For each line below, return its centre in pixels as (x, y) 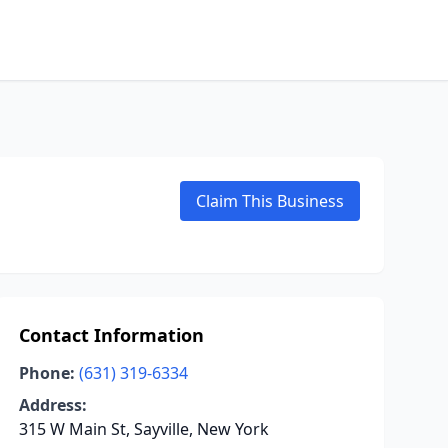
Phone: (46, 373)
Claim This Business (270, 201)
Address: (52, 405)
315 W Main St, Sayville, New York (143, 429)
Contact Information (111, 335)
